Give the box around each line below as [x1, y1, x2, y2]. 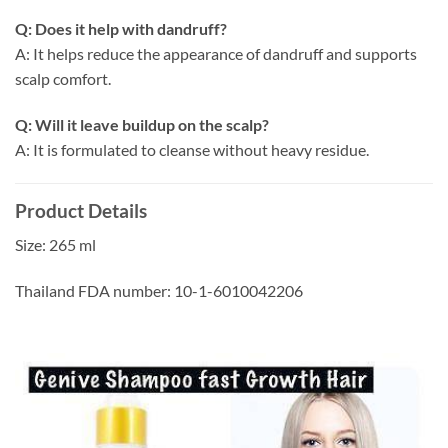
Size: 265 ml [15, 235, 96, 255]
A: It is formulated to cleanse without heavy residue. [15, 139, 369, 159]
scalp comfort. [15, 68, 111, 88]
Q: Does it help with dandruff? [15, 18, 227, 38]
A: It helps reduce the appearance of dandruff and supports [15, 43, 417, 63]
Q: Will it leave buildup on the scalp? [15, 114, 269, 134]
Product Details [15, 198, 147, 222]
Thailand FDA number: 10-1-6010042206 [15, 280, 303, 300]
